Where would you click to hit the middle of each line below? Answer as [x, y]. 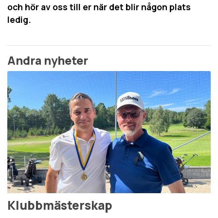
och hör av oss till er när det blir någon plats [99, 7]
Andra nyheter [48, 61]
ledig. [19, 20]
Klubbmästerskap [60, 205]
